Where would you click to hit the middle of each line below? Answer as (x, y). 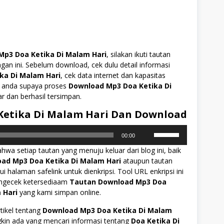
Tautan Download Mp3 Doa (118, 182)
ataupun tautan (147, 161)
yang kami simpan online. (59, 192)
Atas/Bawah (172, 161)
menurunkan (173, 203)
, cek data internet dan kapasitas (113, 75)
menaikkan (171, 182)
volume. (166, 214)
